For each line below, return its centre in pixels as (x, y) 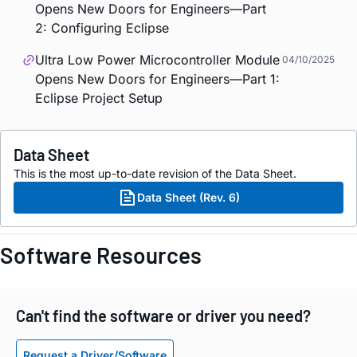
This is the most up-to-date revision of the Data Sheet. (155, 174)
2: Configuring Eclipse (102, 28)
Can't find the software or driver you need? (163, 315)
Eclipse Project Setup (99, 98)
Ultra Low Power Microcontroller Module (157, 60)
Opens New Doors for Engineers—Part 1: (157, 79)
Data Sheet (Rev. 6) (188, 198)
